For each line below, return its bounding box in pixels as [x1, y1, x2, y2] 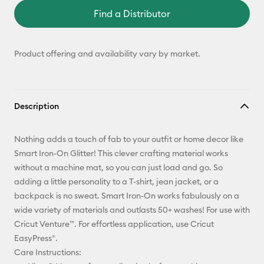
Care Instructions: [14, 247, 81, 258]
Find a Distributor [94, 8, 170, 19]
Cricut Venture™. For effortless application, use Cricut [14, 219, 214, 229]
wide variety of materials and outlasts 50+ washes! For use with [14, 204, 250, 215]
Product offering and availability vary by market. [14, 48, 200, 59]
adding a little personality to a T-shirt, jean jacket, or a [14, 176, 219, 187]
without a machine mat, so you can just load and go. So [14, 162, 223, 173]
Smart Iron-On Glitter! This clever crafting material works [14, 148, 228, 159]
